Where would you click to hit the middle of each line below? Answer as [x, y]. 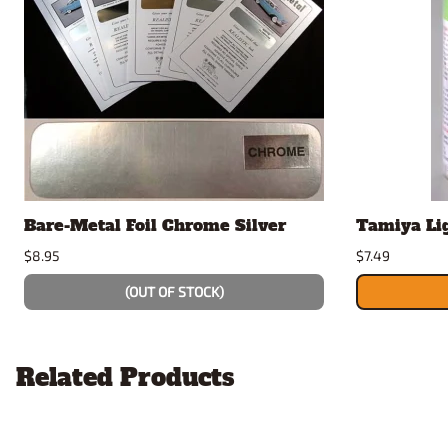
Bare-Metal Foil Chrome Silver [155, 224]
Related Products [125, 377]
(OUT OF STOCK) [174, 291]
